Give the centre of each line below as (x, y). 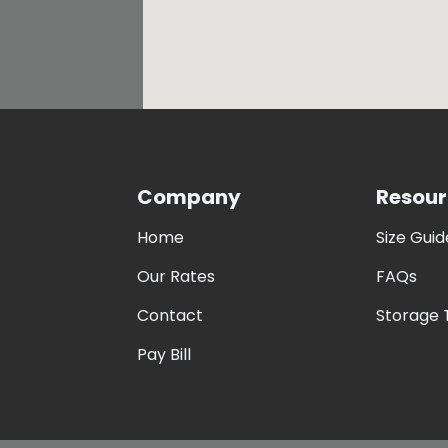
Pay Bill (163, 354)
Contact (169, 315)
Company (188, 197)
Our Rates (175, 276)
